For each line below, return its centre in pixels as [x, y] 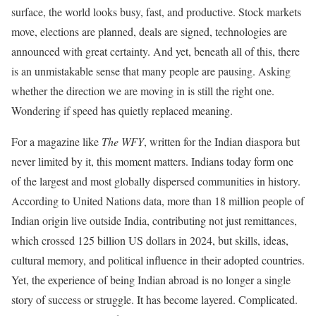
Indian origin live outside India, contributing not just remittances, [154, 220]
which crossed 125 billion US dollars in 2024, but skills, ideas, [150, 240]
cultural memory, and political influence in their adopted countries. [158, 260]
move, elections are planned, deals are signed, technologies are [149, 31]
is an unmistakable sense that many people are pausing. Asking [151, 71]
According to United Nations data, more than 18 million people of [158, 200]
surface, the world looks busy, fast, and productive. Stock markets [156, 11]
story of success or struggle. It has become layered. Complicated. [154, 299]
